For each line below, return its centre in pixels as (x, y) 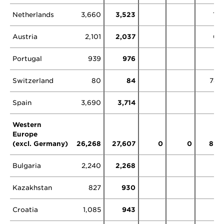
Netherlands (33, 15)
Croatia (25, 210)
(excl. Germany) (40, 144)
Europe (25, 134)
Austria (25, 37)
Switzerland (33, 81)
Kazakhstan (32, 188)
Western (27, 125)
